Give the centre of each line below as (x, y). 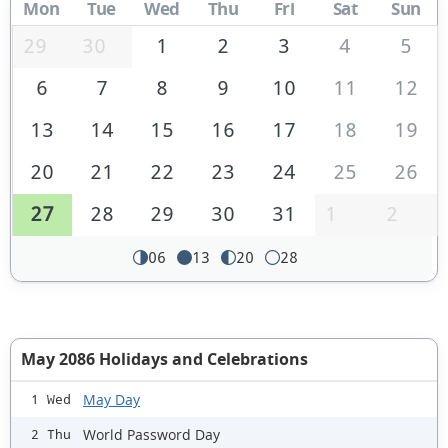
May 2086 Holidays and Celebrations (164, 359)
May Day (111, 399)
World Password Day (151, 434)
